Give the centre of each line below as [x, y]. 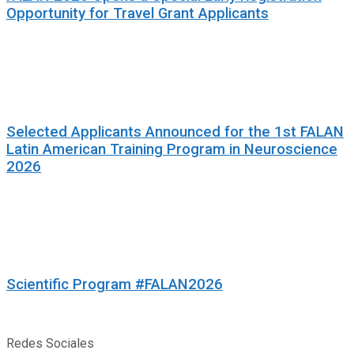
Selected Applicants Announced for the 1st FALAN [175, 132]
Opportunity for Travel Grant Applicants [137, 14]
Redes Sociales [50, 343]
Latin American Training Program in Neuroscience [172, 149]
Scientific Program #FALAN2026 [115, 285]
